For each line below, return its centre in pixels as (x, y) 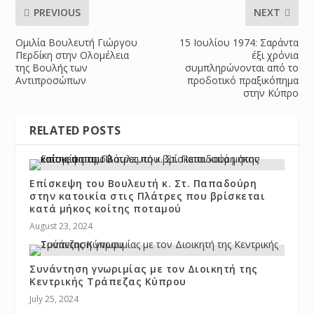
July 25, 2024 (54, 299)
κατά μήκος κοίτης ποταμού (105, 209)
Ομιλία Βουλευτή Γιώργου (77, 43)
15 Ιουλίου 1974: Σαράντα (239, 43)
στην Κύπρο (271, 93)
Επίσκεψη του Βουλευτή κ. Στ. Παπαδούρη (143, 184)
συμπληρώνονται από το (241, 68)
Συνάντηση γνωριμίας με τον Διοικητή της (144, 269)
